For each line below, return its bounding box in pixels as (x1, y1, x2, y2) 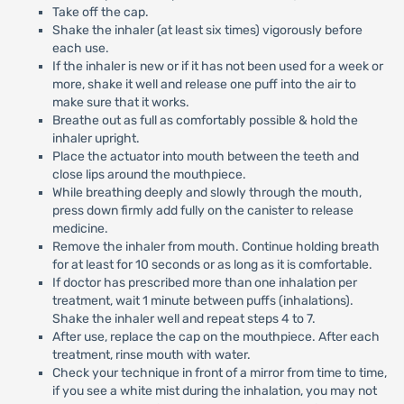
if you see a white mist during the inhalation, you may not (51, 383, 377, 399)
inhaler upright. (51, 131, 140, 146)
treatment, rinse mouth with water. (51, 347, 251, 363)
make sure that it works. (51, 95, 189, 110)
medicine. (51, 221, 108, 236)
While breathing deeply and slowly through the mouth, (51, 185, 362, 200)
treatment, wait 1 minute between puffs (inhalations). (51, 293, 353, 308)
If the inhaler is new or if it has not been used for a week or (51, 59, 383, 74)
